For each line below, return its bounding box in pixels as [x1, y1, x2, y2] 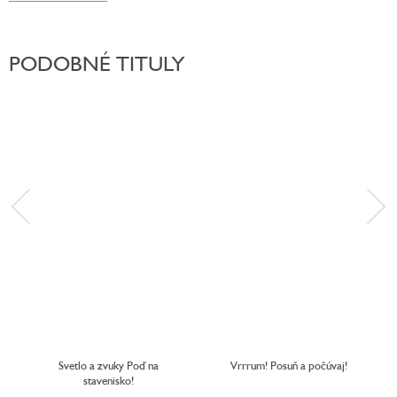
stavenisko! [82, 373, 134, 388]
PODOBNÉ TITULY [9, 50, 184, 76]
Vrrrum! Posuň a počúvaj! [230, 358, 347, 373]
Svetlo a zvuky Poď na [58, 358, 159, 373]
